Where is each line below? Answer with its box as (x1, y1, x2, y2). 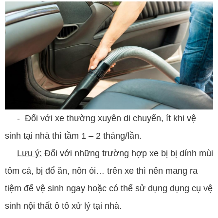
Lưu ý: (17, 148, 42, 158)
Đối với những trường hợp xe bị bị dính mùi (42, 148, 213, 158)
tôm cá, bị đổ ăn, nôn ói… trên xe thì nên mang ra (5, 165, 198, 176)
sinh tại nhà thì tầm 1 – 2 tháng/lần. (5, 130, 142, 141)
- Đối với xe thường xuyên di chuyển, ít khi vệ (5, 113, 196, 123)
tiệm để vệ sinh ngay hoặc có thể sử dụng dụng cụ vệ (5, 183, 213, 193)
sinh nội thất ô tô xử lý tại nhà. (5, 200, 122, 211)
